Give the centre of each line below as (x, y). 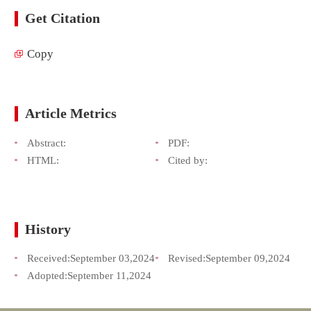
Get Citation (63, 19)
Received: (48, 258)
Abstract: (46, 142)
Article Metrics (71, 114)
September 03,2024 (112, 258)
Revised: (186, 258)
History (48, 229)
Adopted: (47, 276)
